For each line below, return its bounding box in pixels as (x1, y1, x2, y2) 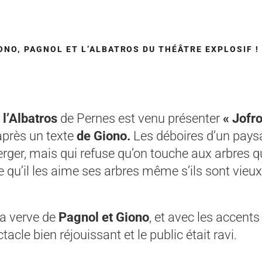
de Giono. (77, 128, 130, 143)
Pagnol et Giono (58, 210, 149, 225)
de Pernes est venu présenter (57, 111, 223, 126)
